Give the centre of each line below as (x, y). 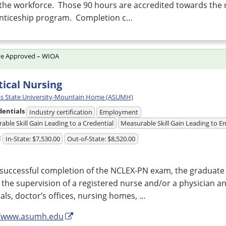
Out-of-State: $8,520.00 (101, 138)
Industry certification (61, 112)
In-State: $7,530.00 (33, 138)
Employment (119, 112)
